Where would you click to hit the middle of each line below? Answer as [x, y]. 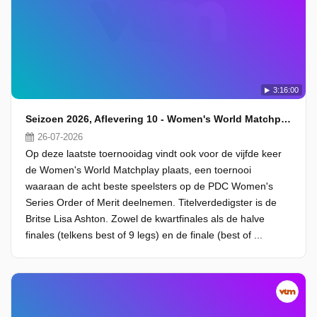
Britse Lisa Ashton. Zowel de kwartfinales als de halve [145, 219]
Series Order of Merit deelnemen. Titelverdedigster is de [151, 202]
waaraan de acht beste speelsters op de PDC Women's [149, 186]
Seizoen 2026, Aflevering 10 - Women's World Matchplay [286, 119]
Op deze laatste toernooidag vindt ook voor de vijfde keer [154, 154]
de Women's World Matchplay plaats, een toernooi [138, 170]
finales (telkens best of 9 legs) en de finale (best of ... [144, 235]
